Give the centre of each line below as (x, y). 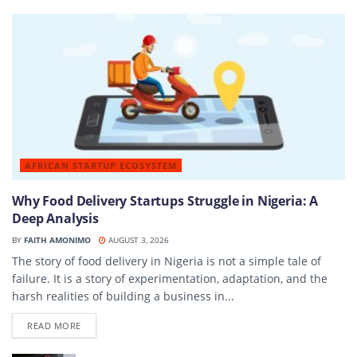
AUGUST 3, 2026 (137, 239)
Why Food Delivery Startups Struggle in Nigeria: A (165, 200)
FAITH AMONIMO (57, 239)
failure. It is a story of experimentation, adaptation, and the (170, 278)
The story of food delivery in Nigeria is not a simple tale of (167, 261)
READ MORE (54, 325)
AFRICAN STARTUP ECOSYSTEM (101, 165)
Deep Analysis (55, 218)
